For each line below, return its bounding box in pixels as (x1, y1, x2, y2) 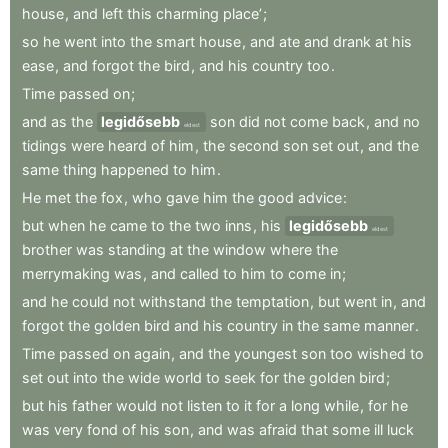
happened (101, 161, 169, 178)
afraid (259, 421, 297, 438)
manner (364, 317, 414, 334)
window (213, 241, 266, 258)
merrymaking (22, 265, 110, 282)
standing (108, 241, 166, 258)
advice (298, 189, 342, 206)
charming (156, 5, 219, 22)
